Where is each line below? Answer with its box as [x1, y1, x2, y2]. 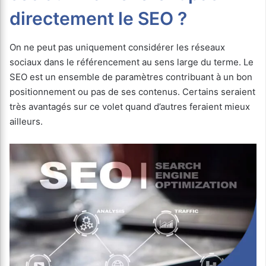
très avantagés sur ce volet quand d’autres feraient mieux [9, 100, 250, 112]
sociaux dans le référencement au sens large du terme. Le [9, 56, 254, 68]
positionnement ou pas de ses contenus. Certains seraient [9, 85, 255, 97]
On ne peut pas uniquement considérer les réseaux [9, 41, 225, 53]
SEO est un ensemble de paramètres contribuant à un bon [9, 71, 252, 83]
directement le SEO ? [9, 7, 187, 29]
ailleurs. [9, 115, 43, 127]
